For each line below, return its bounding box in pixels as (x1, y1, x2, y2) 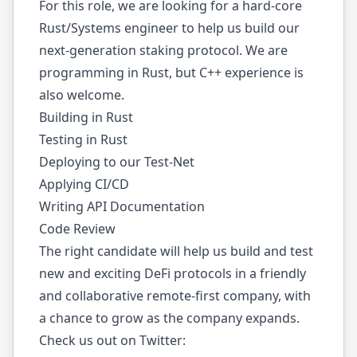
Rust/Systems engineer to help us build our (39, 19, 300, 37)
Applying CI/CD (39, 175, 129, 193)
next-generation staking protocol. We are (39, 41, 288, 59)
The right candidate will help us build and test (39, 242, 313, 260)
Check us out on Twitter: (39, 331, 186, 349)
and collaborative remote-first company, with (39, 287, 311, 304)
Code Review (39, 220, 116, 237)
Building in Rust (39, 108, 133, 126)
